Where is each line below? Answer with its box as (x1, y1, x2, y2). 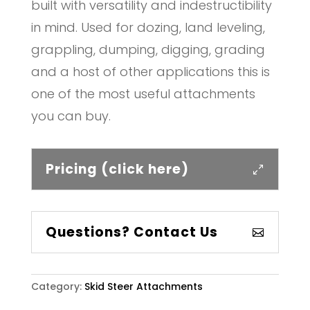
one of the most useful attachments (30, 85, 255, 103)
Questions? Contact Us (45, 223, 218, 242)
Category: (30, 280, 84, 294)
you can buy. (30, 107, 111, 125)
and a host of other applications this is (30, 63, 270, 81)
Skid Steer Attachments (84, 280, 203, 294)
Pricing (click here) (45, 160, 189, 179)
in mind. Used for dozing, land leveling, (30, 19, 265, 37)
